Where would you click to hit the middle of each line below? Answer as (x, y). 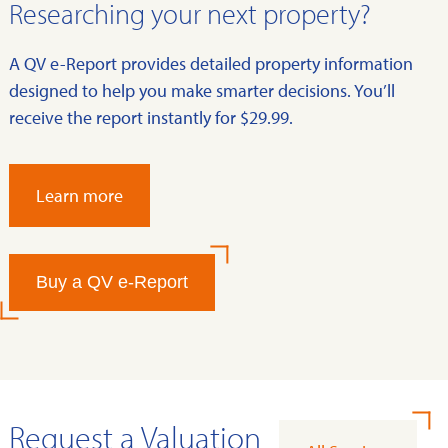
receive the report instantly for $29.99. (151, 117)
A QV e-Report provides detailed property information (211, 63)
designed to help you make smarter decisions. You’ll (202, 90)
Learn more (79, 195)
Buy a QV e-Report (112, 281)
